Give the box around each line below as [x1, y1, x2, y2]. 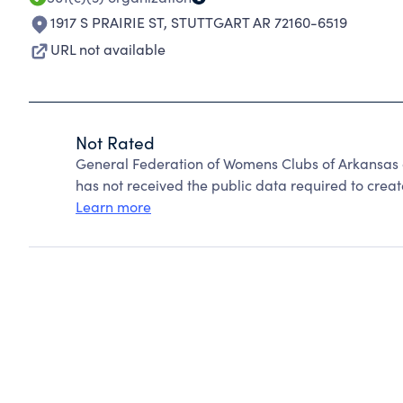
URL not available [50, 40, 166, 58]
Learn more [76, 197, 151, 216]
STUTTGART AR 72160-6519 [171, 13, 347, 31]
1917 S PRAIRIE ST [50, 13, 164, 31]
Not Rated [76, 130, 155, 154]
